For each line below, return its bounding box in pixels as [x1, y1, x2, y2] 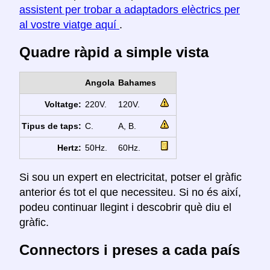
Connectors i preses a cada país [19, 241, 240, 258]
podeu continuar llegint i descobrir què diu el [19, 201, 231, 214]
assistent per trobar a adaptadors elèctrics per [19, 4, 240, 16]
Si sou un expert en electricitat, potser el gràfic [19, 171, 242, 184]
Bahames [118, 78, 156, 88]
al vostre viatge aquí [19, 19, 119, 31]
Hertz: [57, 143, 82, 153]
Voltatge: [45, 99, 82, 110]
